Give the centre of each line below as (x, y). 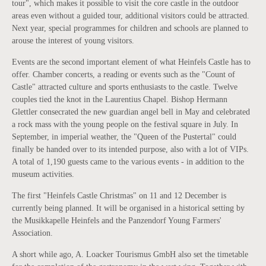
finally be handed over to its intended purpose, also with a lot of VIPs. (130, 150)
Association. (32, 233)
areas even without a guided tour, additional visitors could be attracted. (131, 16)
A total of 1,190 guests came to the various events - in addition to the (128, 162)
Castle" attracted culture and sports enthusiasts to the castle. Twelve (125, 87)
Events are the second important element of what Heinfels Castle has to (131, 62)
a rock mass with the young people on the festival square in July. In (125, 125)
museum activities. (43, 175)
